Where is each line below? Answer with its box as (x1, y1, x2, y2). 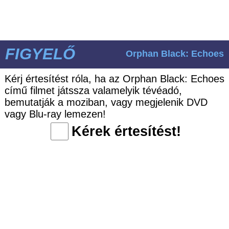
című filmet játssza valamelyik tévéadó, (4, 85, 182, 97)
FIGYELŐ (5, 45, 75, 63)
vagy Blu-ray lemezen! (4, 108, 106, 120)
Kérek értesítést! (71, 124, 181, 140)
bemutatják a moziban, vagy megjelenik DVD (4, 97, 208, 108)
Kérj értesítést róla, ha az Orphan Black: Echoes (4, 73, 224, 85)
